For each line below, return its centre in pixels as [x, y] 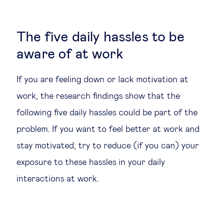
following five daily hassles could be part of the [107, 113]
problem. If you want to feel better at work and [108, 129]
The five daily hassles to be [100, 37]
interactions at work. [58, 179]
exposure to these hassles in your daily [91, 162]
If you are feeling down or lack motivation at [102, 80]
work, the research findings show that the [98, 96]
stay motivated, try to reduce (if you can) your [108, 146]
